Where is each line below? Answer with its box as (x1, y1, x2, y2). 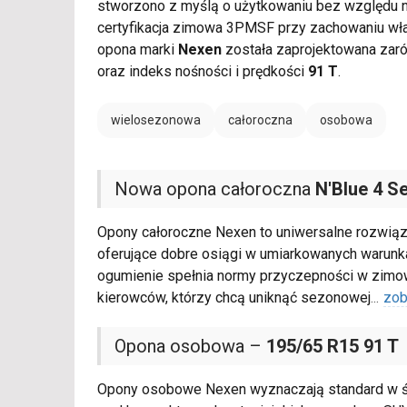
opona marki (97, 41, 178, 59)
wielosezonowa (111, 113, 201, 128)
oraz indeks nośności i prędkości (97, 63, 308, 81)
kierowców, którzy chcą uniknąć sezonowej (97, 289, 371, 307)
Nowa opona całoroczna (114, 178, 315, 201)
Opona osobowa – (114, 335, 266, 358)
